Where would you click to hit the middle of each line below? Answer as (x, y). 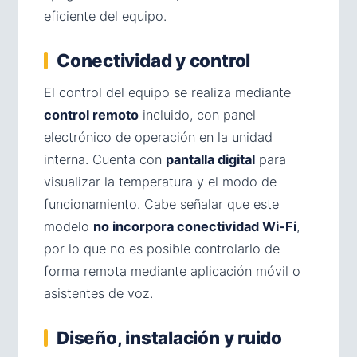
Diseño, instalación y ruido (169, 337)
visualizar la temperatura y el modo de (160, 182)
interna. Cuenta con (105, 159)
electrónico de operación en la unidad (158, 137)
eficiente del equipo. (105, 16)
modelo (69, 226)
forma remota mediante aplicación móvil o (172, 271)
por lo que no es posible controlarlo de (162, 249)
